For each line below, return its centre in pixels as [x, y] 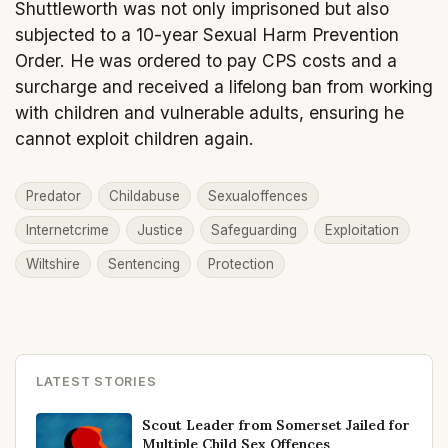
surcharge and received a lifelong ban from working [224, 86]
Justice [160, 229]
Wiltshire [53, 263]
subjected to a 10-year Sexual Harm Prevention [207, 34]
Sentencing [144, 263]
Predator [53, 195]
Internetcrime [67, 229]
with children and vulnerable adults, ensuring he [209, 112]
